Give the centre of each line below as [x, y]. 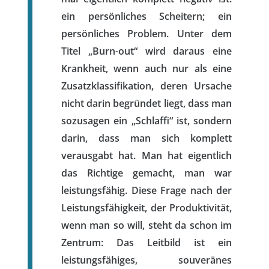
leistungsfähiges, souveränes [147, 260]
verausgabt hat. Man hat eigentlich [147, 155]
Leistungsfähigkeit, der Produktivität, [147, 207]
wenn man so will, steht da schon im [147, 225]
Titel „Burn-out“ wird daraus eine [147, 51]
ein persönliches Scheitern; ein [147, 16]
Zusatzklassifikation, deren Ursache [147, 86]
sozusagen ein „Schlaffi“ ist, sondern [147, 120]
